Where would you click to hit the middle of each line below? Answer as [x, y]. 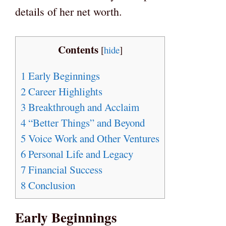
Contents [78, 50]
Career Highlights [64, 92]
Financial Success [64, 170]
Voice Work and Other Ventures [93, 138]
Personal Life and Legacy [79, 154]
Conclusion [50, 185]
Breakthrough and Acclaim [82, 107]
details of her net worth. [69, 12]
